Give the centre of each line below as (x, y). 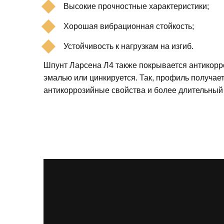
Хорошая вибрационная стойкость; (129, 26)
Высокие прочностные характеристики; (136, 6)
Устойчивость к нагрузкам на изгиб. (128, 46)
